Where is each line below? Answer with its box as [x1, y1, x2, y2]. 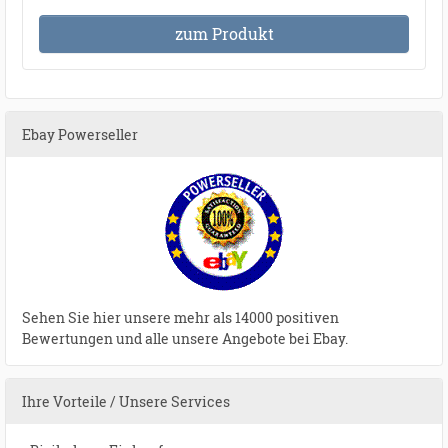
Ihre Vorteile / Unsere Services [22, 392, 230, 412]
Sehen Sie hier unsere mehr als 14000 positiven [22, 308, 339, 328]
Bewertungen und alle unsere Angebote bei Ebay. [22, 329, 348, 349]
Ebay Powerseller [22, 125, 138, 145]
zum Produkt [174, 23, 274, 45]
